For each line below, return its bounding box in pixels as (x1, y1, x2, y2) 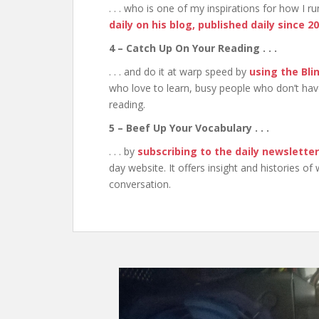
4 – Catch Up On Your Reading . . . (109, 41, 280, 56)
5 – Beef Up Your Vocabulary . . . (109, 121, 269, 135)
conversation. (109, 177, 171, 192)
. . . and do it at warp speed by (109, 65, 249, 79)
